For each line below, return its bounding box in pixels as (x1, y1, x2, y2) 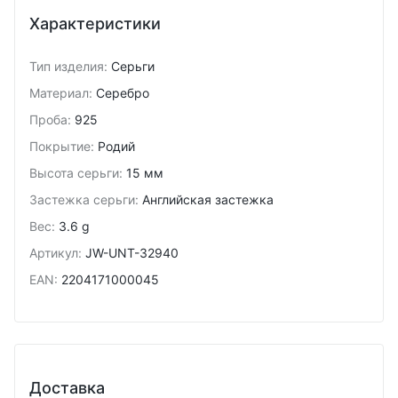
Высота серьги (29, 165, 119, 180)
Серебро (96, 85, 149, 100)
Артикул (29, 245, 78, 260)
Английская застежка (142, 192, 274, 207)
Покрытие (29, 139, 91, 154)
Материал (29, 85, 89, 100)
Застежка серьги (29, 192, 135, 207)
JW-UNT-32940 (85, 245, 179, 260)
